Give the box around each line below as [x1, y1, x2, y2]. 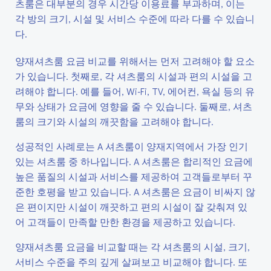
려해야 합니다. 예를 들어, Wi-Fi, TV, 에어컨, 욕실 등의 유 [15, 85, 255, 97]
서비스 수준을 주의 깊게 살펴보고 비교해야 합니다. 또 [15, 255, 247, 268]
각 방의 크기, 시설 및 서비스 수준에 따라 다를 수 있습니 [15, 12, 255, 25]
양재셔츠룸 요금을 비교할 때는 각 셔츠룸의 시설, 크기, [15, 240, 250, 253]
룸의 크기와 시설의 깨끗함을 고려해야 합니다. [15, 115, 214, 128]
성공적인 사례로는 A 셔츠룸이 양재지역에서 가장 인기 [15, 140, 248, 152]
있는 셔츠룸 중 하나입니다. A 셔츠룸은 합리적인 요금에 [15, 155, 253, 168]
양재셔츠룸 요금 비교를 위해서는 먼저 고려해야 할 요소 [15, 54, 255, 67]
